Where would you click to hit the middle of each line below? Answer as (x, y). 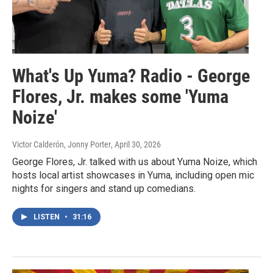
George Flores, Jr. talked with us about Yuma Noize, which (135, 162)
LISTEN (48, 217)
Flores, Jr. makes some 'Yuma (120, 97)
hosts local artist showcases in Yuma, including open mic (133, 175)
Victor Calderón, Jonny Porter (62, 145)
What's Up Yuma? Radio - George (131, 76)
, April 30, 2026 (136, 145)
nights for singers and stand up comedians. (104, 189)
